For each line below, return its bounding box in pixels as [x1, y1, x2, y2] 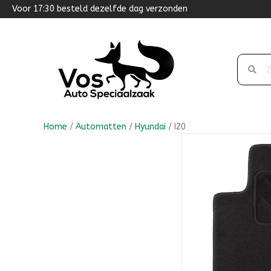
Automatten [76, 121, 126, 132]
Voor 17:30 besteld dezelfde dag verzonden [12, 4, 188, 14]
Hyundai [135, 121, 166, 132]
